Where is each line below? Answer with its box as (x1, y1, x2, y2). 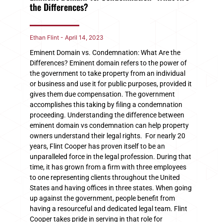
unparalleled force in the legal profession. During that (30, 152, 191, 161)
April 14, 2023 (63, 33, 104, 41)
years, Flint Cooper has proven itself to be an (30, 142, 165, 150)
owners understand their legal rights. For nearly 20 (30, 131, 185, 140)
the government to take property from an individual (30, 69, 185, 77)
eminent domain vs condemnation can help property (30, 121, 189, 129)
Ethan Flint (30, 33, 60, 41)
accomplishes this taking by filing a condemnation (30, 100, 182, 109)
